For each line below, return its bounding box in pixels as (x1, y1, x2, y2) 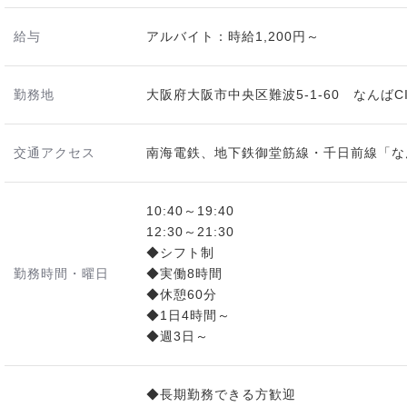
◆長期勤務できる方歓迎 (146, 387, 296, 402)
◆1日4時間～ (146, 308, 231, 323)
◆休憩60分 (146, 287, 217, 302)
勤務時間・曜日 (14, 266, 109, 281)
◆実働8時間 (146, 266, 223, 281)
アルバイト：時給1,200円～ (146, 29, 320, 44)
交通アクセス (14, 145, 95, 160)
